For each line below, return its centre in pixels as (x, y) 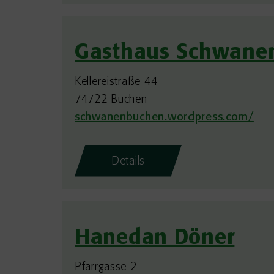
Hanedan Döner (155, 239)
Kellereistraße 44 (116, 82)
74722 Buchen (111, 100)
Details (128, 161)
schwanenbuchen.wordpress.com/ (164, 117)
